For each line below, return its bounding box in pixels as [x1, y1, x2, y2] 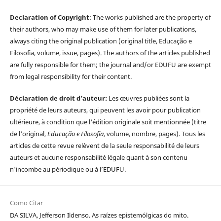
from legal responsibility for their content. [9, 72, 132, 81]
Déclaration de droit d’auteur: [9, 94, 109, 103]
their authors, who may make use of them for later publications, [9, 25, 196, 34]
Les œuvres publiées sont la [108, 94, 189, 103]
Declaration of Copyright [9, 13, 89, 22]
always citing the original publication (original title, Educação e [9, 37, 192, 46]
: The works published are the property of [89, 13, 211, 22]
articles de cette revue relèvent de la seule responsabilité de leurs [9, 141, 199, 150]
